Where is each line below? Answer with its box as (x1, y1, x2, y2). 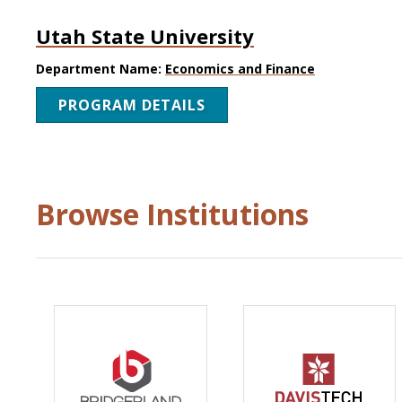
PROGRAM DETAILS (58, 95, 205, 115)
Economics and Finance (165, 60, 315, 77)
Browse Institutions (36, 195, 309, 234)
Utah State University (36, 22, 254, 49)
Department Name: (36, 60, 165, 77)
